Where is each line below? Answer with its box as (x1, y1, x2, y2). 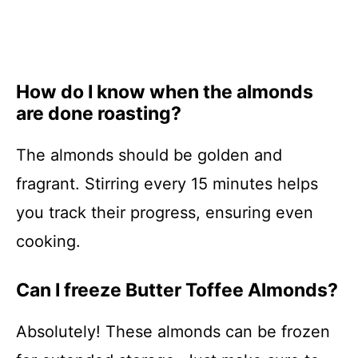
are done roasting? (16, 102, 181, 125)
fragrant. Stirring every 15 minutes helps (16, 174, 318, 193)
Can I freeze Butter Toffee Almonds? (16, 279, 338, 301)
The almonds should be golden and (16, 145, 282, 165)
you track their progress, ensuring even (16, 203, 313, 222)
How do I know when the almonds (16, 81, 313, 103)
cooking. (16, 232, 81, 251)
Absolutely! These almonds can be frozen (16, 322, 330, 341)
